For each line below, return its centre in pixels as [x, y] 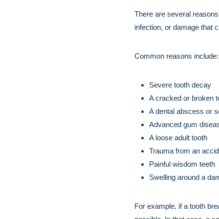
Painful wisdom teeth [182, 164]
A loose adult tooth [178, 138]
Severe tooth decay [180, 85]
